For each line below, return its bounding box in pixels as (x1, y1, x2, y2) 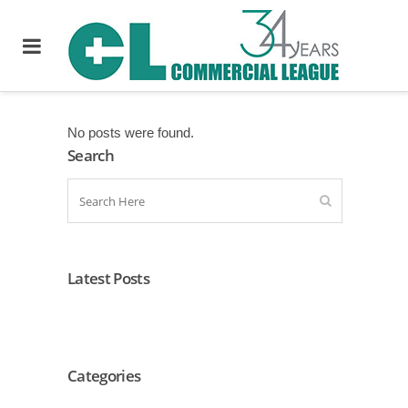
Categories (67, 364, 141, 386)
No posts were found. (67, 125, 194, 140)
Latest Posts (67, 268, 149, 289)
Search (67, 145, 114, 166)
